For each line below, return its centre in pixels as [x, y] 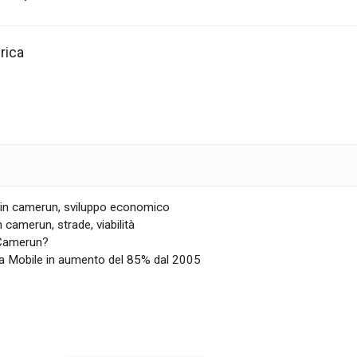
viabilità [116, 225]
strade [75, 225]
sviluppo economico [117, 208]
